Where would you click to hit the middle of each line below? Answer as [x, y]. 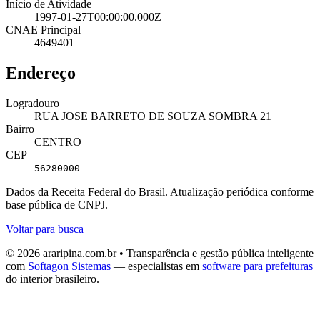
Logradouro [32, 103]
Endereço [41, 72]
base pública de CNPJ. [57, 204]
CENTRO [58, 141]
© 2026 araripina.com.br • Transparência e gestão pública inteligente [160, 253]
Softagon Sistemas [71, 266]
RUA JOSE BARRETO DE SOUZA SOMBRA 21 [153, 116]
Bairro [20, 129]
